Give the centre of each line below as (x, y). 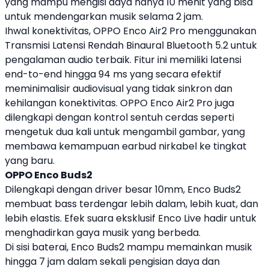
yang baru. (30, 161)
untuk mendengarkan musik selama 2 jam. (104, 17)
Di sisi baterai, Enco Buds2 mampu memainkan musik (128, 247)
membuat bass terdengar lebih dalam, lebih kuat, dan (131, 204)
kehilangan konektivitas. (62, 103)
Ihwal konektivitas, (49, 31)
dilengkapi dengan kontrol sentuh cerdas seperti (119, 117)
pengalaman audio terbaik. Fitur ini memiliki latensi (123, 60)
